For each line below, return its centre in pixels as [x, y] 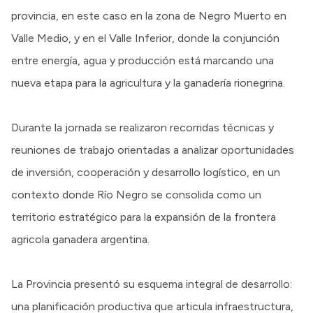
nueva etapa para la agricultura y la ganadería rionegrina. [148, 82]
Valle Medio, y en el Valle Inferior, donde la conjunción [145, 38]
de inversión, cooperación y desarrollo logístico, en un [146, 172]
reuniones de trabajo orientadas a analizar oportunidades [153, 150]
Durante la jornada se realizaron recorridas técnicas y [143, 127]
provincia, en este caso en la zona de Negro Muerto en [149, 15]
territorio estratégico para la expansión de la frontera [144, 217]
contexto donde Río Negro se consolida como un [136, 194]
